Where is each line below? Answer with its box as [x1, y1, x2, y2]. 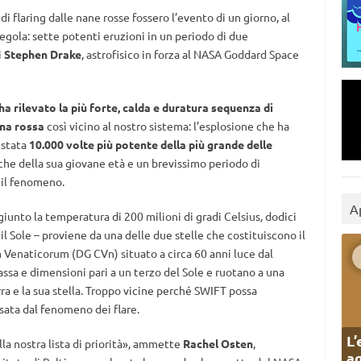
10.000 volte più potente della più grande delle [28, 137, 272, 152]
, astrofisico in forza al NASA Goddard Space [81, 47, 299, 62]
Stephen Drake [3, 47, 81, 62]
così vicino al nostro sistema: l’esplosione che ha [44, 118, 289, 134]
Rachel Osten [182, 336, 253, 351]
